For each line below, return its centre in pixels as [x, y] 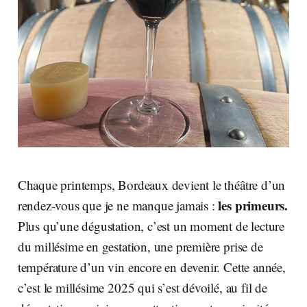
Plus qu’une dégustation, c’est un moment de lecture [151, 225]
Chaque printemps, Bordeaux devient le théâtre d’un [151, 184]
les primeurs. [253, 205]
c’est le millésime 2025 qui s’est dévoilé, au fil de [142, 287]
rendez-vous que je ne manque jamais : [118, 205]
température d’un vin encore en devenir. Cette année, [151, 267]
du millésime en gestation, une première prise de [140, 246]
